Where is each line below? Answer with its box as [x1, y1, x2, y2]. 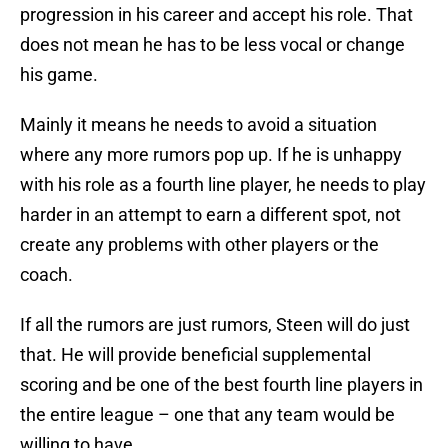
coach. [20, 264, 73, 286]
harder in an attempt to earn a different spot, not [20, 204, 401, 226]
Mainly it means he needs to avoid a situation [20, 114, 377, 136]
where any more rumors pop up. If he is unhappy [20, 144, 402, 166]
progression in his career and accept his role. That [20, 4, 413, 26]
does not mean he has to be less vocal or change [20, 34, 405, 56]
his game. [20, 64, 98, 86]
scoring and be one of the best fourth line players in [20, 374, 423, 396]
